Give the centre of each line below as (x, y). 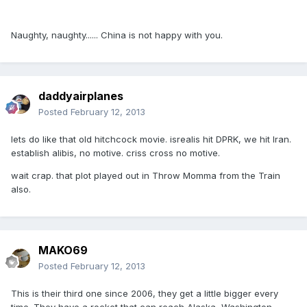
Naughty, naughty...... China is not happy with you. (117, 35)
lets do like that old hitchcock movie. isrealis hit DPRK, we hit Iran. (151, 139)
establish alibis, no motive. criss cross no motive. (115, 153)
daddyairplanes (81, 96)
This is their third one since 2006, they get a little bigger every (145, 294)
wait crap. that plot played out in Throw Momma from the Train (146, 176)
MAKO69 (63, 250)
